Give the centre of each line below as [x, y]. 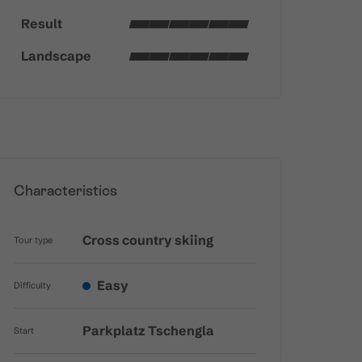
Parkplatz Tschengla [148, 331]
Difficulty [32, 286]
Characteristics [65, 191]
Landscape [56, 56]
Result [41, 24]
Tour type [33, 240]
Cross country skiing [147, 240]
